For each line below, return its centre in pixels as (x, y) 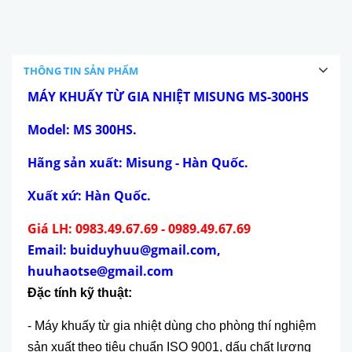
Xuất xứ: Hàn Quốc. (89, 196)
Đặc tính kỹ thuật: (80, 293)
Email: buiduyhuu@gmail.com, (124, 250)
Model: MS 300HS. (82, 130)
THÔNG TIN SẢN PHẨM (81, 71)
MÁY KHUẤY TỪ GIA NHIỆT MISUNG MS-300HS (168, 97)
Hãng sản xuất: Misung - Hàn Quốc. (138, 163)
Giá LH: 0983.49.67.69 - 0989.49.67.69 (139, 229)
